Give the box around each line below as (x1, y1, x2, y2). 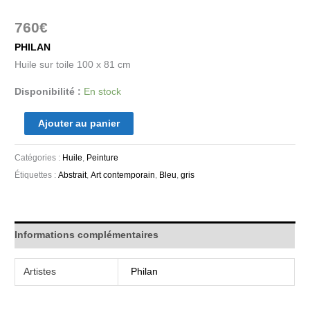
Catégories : (15, 152, 63, 163)
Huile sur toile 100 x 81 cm (15, 60, 131, 71)
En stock (84, 86, 122, 97)
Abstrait (58, 170, 87, 180)
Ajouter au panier (37, 118, 120, 129)
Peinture (86, 152, 119, 163)
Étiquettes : (15, 170, 59, 180)
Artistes (24, 266, 57, 277)
